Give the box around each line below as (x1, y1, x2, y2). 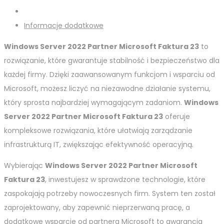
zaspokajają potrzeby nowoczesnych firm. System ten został (4, 188, 215, 199)
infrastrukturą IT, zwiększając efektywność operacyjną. (4, 139, 193, 150)
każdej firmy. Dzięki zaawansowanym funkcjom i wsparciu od (4, 69, 215, 80)
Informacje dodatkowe (24, 20, 103, 31)
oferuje (163, 111, 190, 122)
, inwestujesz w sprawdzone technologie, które (45, 174, 205, 185)
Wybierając (4, 160, 45, 171)
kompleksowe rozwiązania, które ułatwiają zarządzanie (4, 125, 192, 136)
